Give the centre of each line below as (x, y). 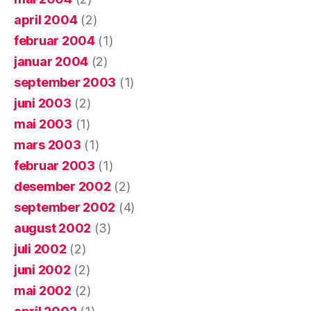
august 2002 (53, 228)
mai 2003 (43, 124)
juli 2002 (40, 249)
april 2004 (46, 20)
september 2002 (65, 208)
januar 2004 (51, 62)
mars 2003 (48, 145)
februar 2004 (54, 41)
